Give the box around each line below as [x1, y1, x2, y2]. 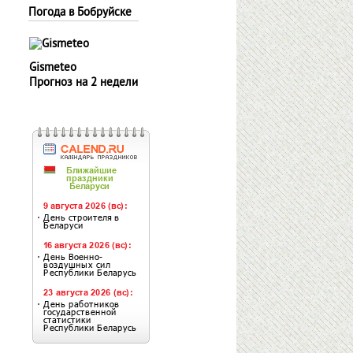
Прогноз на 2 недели [29, 76, 138, 91]
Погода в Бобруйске [28, 6, 132, 20]
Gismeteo [29, 61, 76, 76]
